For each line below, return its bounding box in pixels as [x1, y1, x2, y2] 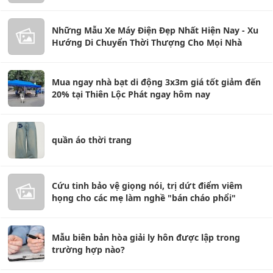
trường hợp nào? [52, 243, 125, 255]
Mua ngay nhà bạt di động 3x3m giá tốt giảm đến [52, 76, 261, 88]
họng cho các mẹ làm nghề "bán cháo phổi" [52, 191, 236, 204]
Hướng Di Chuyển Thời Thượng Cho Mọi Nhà [52, 36, 242, 48]
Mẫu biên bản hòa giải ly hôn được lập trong [52, 231, 240, 243]
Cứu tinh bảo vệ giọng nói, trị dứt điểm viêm [52, 179, 243, 191]
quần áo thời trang [52, 133, 132, 146]
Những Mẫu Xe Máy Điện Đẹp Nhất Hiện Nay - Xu [52, 24, 258, 36]
